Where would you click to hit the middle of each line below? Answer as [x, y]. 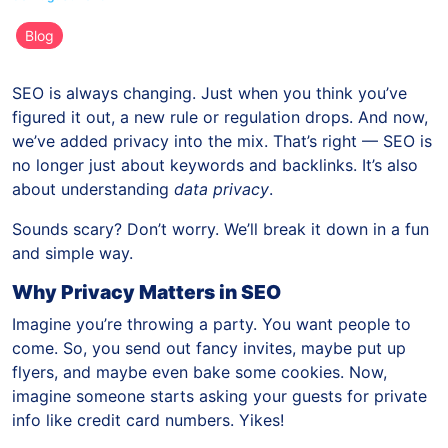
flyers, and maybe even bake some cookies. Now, [199, 371]
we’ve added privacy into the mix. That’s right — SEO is [222, 140]
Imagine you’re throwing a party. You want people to [211, 323]
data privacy [221, 188]
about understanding [93, 188]
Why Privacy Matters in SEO [146, 291]
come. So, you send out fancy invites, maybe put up [209, 347]
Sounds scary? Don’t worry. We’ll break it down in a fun [220, 228]
